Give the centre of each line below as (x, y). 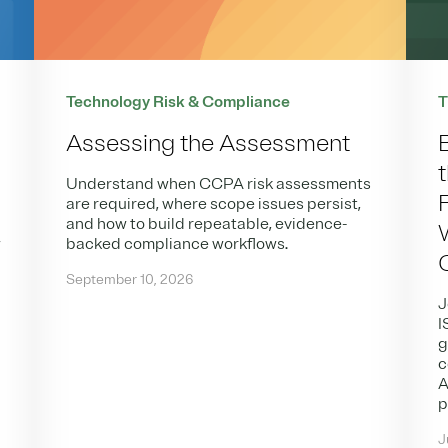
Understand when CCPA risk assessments (219, 184)
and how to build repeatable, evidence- (207, 224)
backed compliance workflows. (177, 244)
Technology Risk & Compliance (178, 102)
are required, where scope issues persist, (214, 204)
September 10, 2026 (130, 280)
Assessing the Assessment (208, 143)
